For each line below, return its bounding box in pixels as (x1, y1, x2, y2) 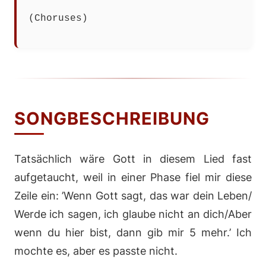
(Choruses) (28, 13, 88, 24)
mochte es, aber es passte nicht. (14, 245, 178, 258)
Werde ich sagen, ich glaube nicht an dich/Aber (14, 208, 252, 221)
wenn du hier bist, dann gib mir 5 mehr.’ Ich (14, 226, 252, 239)
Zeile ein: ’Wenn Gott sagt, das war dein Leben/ (14, 189, 252, 202)
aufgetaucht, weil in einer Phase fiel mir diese (14, 171, 252, 184)
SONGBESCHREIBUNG (14, 108, 210, 129)
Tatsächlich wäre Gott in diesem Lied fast (14, 153, 252, 166)
